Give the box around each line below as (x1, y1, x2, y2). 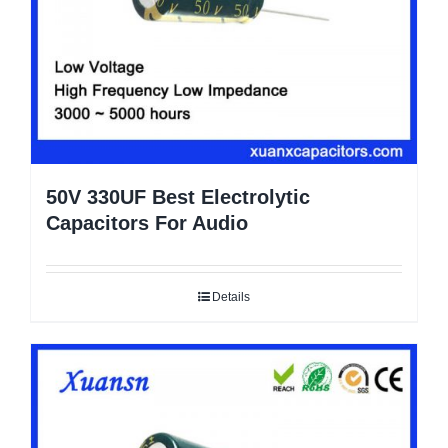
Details (212, 289, 250, 304)
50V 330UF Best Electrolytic (46, 185, 310, 208)
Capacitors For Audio (46, 211, 248, 234)
